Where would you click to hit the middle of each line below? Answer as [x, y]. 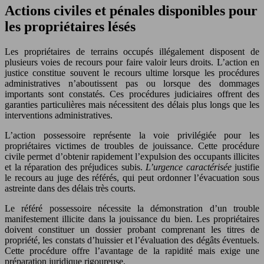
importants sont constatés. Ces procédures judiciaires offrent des [132, 94]
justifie [247, 167]
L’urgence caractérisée [190, 167]
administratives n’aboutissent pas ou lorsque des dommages [132, 83]
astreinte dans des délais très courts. [70, 188]
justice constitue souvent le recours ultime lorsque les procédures [132, 72]
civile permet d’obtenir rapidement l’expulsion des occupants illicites [132, 156]
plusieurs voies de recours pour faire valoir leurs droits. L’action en [132, 62]
